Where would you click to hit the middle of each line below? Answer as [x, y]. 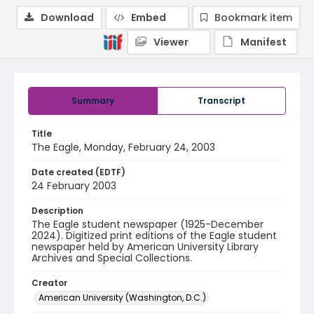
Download [67, 18]
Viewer [171, 42]
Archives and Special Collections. [112, 258]
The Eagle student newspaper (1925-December [148, 224]
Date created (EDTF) [78, 172]
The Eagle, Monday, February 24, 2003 [123, 147]
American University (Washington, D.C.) [122, 298]
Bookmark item [253, 18]
